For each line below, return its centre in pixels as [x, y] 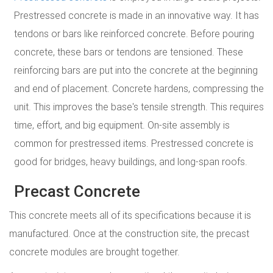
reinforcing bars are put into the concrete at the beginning [136, 70]
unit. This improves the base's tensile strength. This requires [139, 106]
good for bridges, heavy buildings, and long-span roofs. [131, 161]
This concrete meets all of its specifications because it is [130, 215]
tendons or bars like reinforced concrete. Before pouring [134, 33]
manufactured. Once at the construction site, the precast [129, 233]
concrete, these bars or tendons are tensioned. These [129, 51]
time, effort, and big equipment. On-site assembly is [122, 125]
